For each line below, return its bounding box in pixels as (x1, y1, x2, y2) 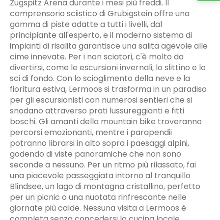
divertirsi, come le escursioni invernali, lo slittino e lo (10, 61, 206, 73)
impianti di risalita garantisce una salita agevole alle (10, 40, 208, 52)
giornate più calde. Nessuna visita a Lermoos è (10, 202, 186, 214)
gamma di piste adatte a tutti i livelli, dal (10, 18, 162, 30)
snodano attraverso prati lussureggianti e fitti (10, 105, 184, 116)
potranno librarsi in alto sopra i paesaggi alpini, (10, 137, 189, 149)
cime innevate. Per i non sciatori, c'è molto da (10, 51, 184, 62)
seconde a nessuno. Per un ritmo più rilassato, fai (10, 159, 196, 170)
